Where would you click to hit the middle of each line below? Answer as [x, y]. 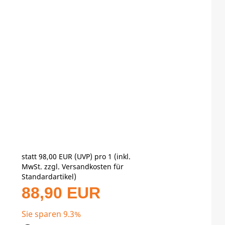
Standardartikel [48, 176]
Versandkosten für [93, 166]
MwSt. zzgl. [42, 166]
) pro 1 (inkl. [110, 156]
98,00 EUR [56, 156]
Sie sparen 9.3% [51, 214]
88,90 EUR [61, 193]
